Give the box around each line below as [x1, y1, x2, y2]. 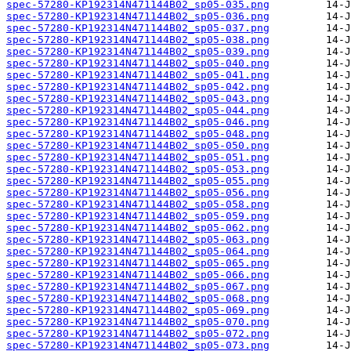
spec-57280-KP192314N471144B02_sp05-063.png [6, 233, 270, 246]
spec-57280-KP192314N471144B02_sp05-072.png [6, 327, 270, 340]
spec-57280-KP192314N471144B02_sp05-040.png [6, 57, 270, 70]
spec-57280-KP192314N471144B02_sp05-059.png [6, 210, 270, 223]
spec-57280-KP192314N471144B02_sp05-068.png [6, 292, 270, 305]
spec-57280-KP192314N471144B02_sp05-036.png [6, 10, 270, 23]
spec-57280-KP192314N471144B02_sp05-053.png [6, 163, 270, 175]
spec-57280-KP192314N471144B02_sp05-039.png [6, 45, 270, 58]
